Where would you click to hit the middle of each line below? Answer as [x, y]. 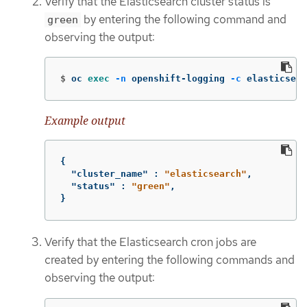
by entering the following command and [184, 19]
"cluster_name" [110, 174]
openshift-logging [178, 79]
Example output [85, 121]
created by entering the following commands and [170, 260]
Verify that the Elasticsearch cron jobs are [150, 242]
